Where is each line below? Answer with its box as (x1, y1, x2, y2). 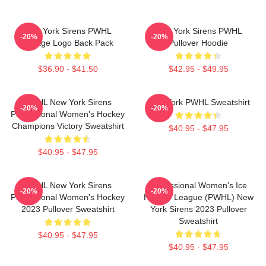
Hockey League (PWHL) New (143, 192, 254, 202)
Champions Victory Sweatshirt (11, 121, 124, 131)
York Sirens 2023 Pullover (150, 204, 247, 214)
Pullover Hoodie (169, 37, 228, 47)
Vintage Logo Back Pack (22, 37, 113, 47)
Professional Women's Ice (150, 180, 247, 190)
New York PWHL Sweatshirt (147, 97, 250, 107)
